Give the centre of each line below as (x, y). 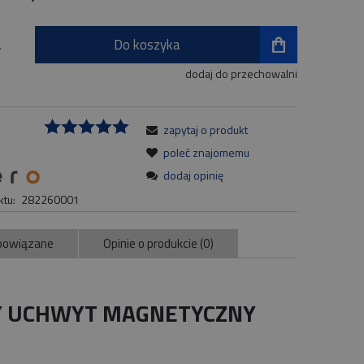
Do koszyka (147, 45)
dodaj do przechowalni (241, 74)
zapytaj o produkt (206, 130)
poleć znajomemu (207, 153)
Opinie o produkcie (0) (158, 243)
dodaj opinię (194, 175)
